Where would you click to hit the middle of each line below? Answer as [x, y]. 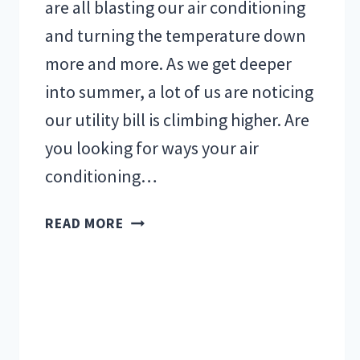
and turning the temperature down [176, 36]
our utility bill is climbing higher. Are [177, 120]
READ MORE [84, 224]
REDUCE [149, 264]
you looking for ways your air [152, 148]
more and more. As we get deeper [168, 64]
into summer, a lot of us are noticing [179, 92]
